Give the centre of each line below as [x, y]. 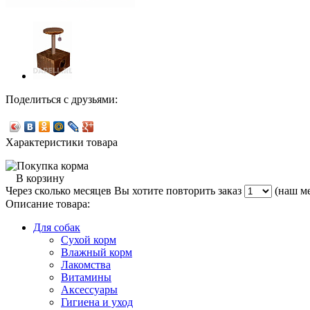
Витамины [86, 277]
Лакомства [86, 265]
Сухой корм [89, 240]
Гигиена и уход [97, 302]
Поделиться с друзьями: [62, 100]
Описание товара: [48, 204]
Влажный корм [97, 253]
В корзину [40, 179]
